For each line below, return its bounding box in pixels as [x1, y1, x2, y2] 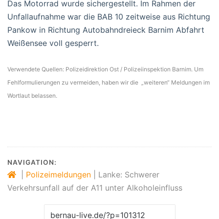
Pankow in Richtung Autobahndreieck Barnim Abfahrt [7, 24, 204, 35]
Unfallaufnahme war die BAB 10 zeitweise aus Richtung [7, 11, 210, 22]
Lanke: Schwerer [98, 169, 159, 179]
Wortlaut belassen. [7, 91, 57, 99]
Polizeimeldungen [26, 169, 91, 179]
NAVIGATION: [7, 158, 57, 166]
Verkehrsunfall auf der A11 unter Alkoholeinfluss [7, 182, 182, 193]
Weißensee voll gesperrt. [7, 38, 99, 48]
